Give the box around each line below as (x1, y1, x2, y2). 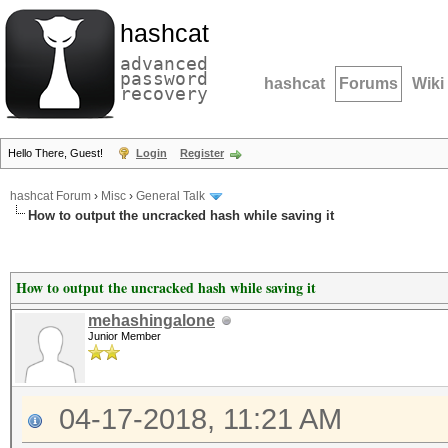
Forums (339, 75, 398, 92)
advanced (120, 53, 208, 74)
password (120, 68, 208, 89)
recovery (120, 83, 208, 104)
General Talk (136, 189, 205, 204)
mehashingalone (88, 312, 215, 329)
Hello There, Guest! (8, 147, 106, 159)
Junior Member (88, 330, 161, 342)
